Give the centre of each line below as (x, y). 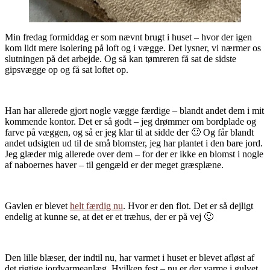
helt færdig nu (96, 206)
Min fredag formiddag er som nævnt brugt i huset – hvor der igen (128, 37)
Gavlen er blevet (37, 206)
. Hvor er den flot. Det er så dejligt (188, 206)
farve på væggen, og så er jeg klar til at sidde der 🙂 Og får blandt (129, 132)
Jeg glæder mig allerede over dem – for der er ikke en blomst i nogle (134, 154)
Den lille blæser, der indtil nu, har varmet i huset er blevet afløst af (130, 257)
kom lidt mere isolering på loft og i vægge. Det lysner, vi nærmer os (133, 48)
